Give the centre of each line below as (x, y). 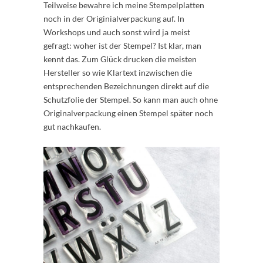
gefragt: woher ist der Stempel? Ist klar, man (122, 46)
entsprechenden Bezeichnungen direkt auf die (126, 86)
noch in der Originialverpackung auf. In (114, 19)
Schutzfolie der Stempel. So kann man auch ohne (131, 100)
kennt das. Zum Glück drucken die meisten (120, 59)
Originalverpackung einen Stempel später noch (128, 113)
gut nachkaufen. (72, 127)
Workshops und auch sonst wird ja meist (117, 32)
